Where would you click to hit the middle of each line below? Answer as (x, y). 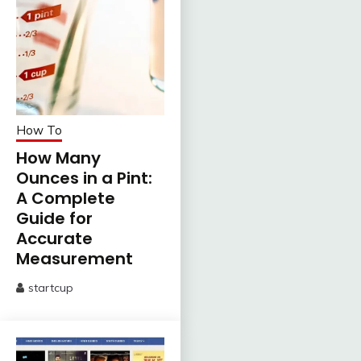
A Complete (66, 199)
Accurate (54, 239)
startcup (51, 288)
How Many (58, 158)
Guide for (54, 219)
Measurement (75, 259)
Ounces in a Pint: (84, 178)
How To (39, 131)
